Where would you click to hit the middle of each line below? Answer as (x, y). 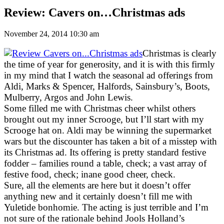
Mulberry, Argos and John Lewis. (68, 97)
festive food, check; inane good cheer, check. (90, 174)
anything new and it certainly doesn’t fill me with (98, 196)
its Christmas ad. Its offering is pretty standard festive (105, 152)
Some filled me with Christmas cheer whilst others (100, 108)
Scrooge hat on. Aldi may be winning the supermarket (108, 130)
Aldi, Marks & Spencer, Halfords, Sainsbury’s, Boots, (107, 86)
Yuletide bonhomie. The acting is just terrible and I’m (106, 207)
